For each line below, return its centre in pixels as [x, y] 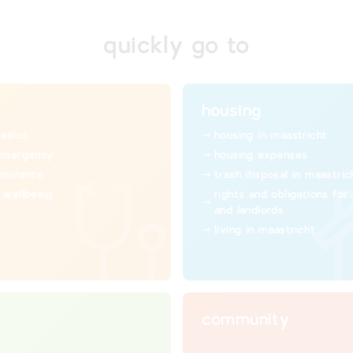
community [245, 320]
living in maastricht [264, 230]
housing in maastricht [271, 136]
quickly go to [176, 46]
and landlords [249, 210]
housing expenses [261, 155]
